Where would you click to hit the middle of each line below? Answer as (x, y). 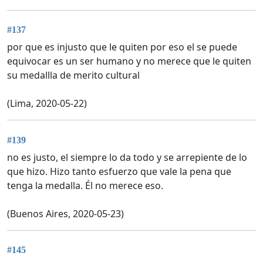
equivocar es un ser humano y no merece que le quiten (129, 61)
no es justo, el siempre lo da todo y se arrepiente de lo (127, 157)
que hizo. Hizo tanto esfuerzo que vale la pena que (119, 171)
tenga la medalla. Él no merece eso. (85, 185)
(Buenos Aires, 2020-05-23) (65, 213)
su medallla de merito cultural (73, 75)
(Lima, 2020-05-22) (47, 104)
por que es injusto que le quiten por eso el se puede (122, 47)
